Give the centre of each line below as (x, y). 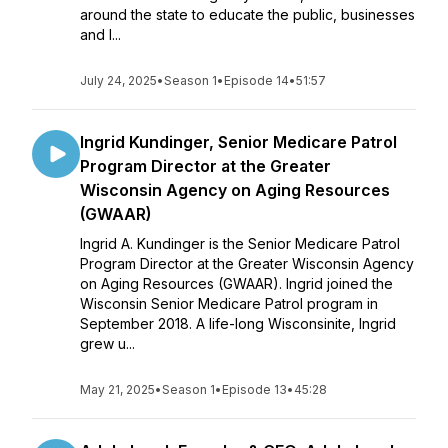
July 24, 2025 (118, 80)
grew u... (107, 343)
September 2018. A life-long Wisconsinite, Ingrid (238, 323)
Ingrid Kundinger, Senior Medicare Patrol (238, 142)
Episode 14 (256, 80)
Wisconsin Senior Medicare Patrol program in (229, 303)
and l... (100, 34)
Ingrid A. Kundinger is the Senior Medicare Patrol (240, 243)
